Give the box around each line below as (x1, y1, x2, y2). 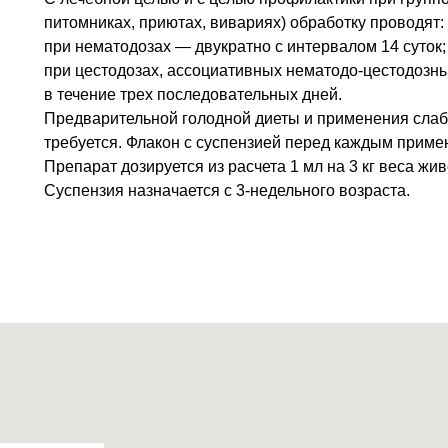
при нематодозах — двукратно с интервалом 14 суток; (44, 37, 446, 55)
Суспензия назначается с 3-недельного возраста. (44, 181, 410, 199)
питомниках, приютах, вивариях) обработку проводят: (44, 13, 444, 31)
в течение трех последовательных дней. (44, 85, 342, 103)
